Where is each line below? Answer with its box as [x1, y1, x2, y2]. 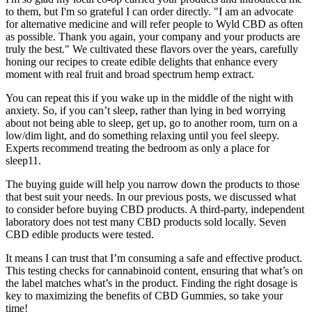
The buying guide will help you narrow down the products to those [6, 178, 299, 191]
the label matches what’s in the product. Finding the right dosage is [6, 277, 297, 290]
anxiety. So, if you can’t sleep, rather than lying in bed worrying [6, 104, 286, 117]
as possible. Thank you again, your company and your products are [6, 31, 300, 43]
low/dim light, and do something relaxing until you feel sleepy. [6, 130, 279, 142]
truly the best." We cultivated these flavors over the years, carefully [6, 43, 298, 56]
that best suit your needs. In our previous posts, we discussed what [6, 191, 296, 203]
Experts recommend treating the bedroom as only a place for [6, 142, 270, 155]
